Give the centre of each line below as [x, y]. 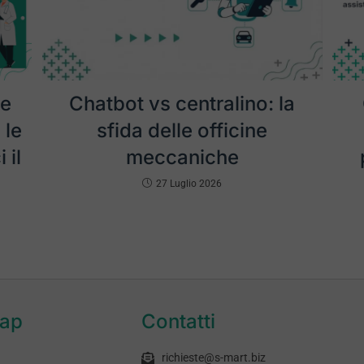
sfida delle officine [182, 131]
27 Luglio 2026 [189, 184]
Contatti [178, 322]
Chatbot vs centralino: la [182, 104]
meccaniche [182, 158]
